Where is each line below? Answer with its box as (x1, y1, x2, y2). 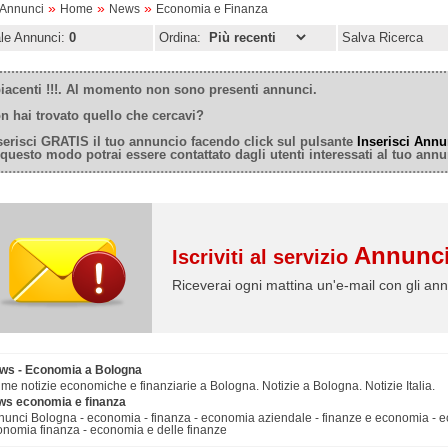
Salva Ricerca (342, 30, 423, 46)
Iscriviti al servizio (172, 246, 354, 269)
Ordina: (159, 30, 205, 46)
